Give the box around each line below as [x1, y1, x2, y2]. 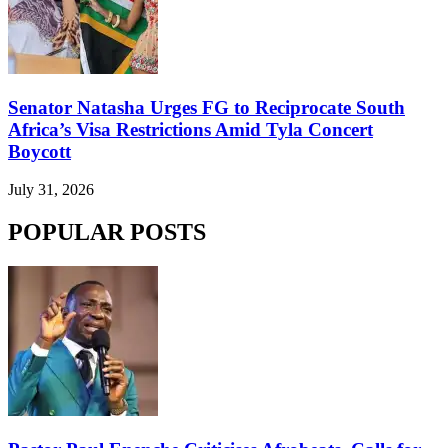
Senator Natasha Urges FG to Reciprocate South [8, 96, 405, 118]
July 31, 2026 [8, 181, 94, 199]
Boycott [8, 140, 71, 162]
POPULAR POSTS [8, 219, 206, 246]
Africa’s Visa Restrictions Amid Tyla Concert [8, 118, 373, 140]
